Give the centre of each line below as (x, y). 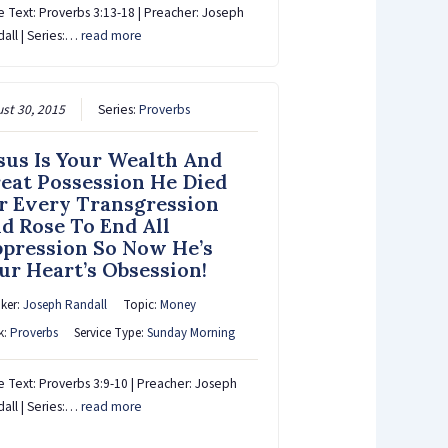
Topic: (141, 304)
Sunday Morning (190, 332)
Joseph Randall (64, 304)
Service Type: (110, 332)
